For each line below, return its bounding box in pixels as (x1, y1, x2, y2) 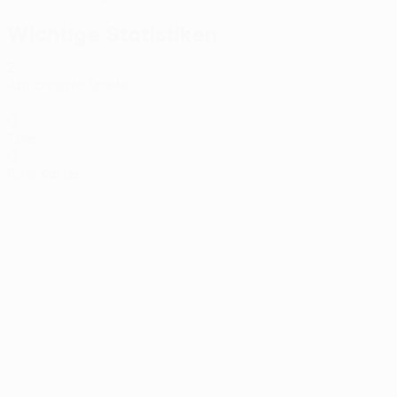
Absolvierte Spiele (7, 77, 128, 93)
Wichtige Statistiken (7, 21, 217, 46)
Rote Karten (7, 166, 83, 182)
